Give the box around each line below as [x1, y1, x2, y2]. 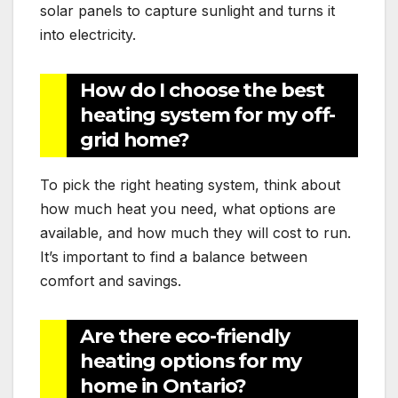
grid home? [80, 127, 190, 152]
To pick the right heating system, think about [40, 175, 340, 194]
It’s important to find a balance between [40, 247, 307, 266]
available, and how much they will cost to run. [40, 223, 351, 242]
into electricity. [40, 25, 136, 44]
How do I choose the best [80, 77, 324, 102]
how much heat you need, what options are [40, 199, 336, 218]
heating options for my [80, 348, 301, 373]
